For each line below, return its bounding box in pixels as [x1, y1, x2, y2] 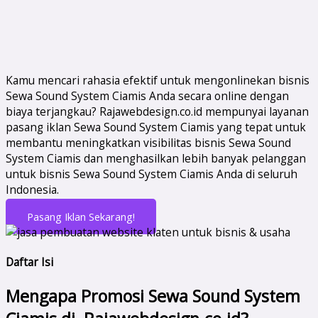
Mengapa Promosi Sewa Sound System [6, 284, 300, 307]
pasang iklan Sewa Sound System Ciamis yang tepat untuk [6, 119, 306, 135]
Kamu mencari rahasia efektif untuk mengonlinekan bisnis [6, 72, 309, 88]
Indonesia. [6, 182, 59, 197]
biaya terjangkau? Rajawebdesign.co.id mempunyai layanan [6, 104, 309, 119]
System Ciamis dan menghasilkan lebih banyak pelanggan [6, 150, 306, 166]
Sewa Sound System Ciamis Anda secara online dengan [6, 88, 289, 104]
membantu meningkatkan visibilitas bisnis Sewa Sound [6, 135, 291, 150]
